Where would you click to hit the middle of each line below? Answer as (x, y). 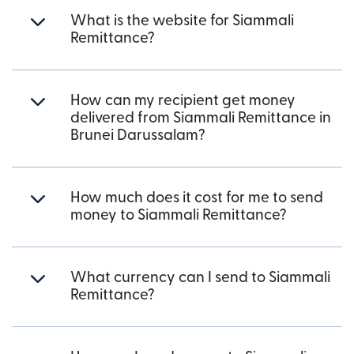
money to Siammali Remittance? (179, 215)
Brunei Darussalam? (138, 135)
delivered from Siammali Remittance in (201, 118)
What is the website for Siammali (182, 21)
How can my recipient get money (183, 100)
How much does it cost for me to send (197, 198)
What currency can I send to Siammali (200, 277)
